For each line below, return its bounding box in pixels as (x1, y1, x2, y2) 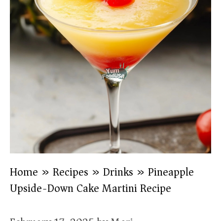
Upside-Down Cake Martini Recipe (10, 179, 171, 198)
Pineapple (148, 163, 194, 182)
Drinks (103, 163, 133, 182)
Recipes (53, 163, 88, 182)
